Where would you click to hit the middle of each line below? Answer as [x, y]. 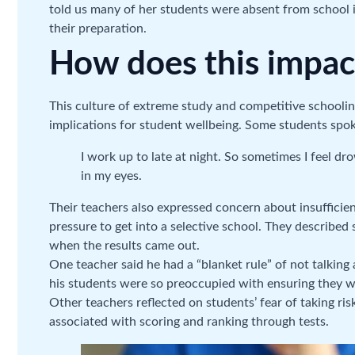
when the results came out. [124, 246]
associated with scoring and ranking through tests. [189, 322]
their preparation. [98, 29]
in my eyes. [111, 176]
